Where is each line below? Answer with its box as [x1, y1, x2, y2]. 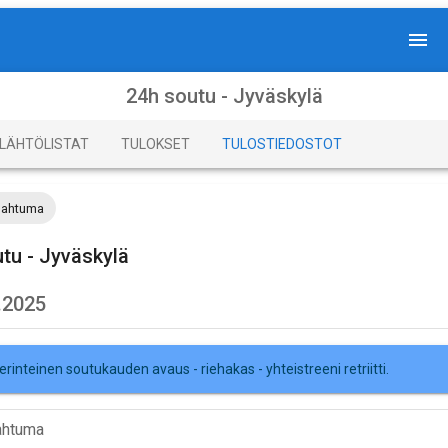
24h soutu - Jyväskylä [125, 84, 323, 108]
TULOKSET [121, 135, 190, 152]
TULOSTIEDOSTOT [222, 135, 342, 152]
